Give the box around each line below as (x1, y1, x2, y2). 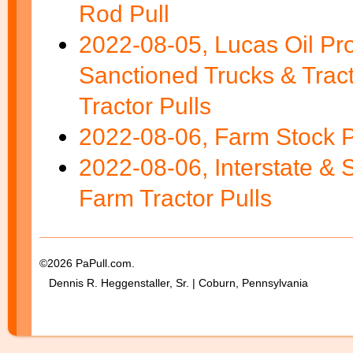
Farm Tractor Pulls (79, 185, 272, 211)
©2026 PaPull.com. (39, 257, 135, 269)
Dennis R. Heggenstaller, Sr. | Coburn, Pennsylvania (39, 277, 308, 289)
